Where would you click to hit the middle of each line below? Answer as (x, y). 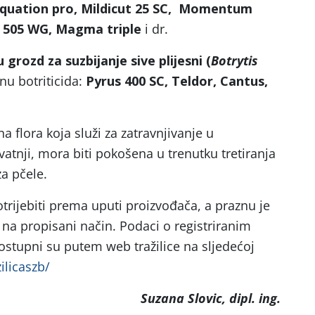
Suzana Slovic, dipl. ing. (211, 298)
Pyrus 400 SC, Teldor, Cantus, (177, 81)
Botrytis (234, 60)
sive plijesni (167, 60)
